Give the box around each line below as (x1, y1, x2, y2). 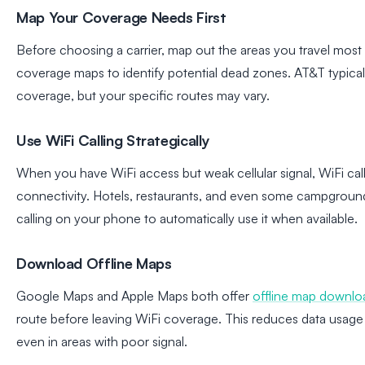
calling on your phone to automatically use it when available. (16, 210, 358, 227)
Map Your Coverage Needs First (16, 8, 226, 27)
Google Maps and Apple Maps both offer (16, 288, 253, 305)
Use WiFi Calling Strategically (16, 131, 210, 150)
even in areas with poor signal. (16, 333, 187, 350)
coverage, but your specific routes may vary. (16, 87, 270, 104)
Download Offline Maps (16, 254, 172, 273)
